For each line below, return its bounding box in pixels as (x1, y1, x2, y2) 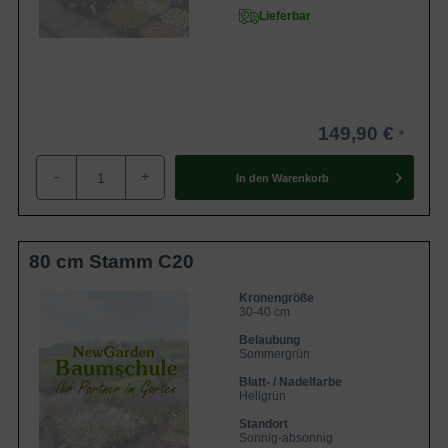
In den (235, 171, 269, 184)
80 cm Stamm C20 (29, 251, 194, 272)
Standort (239, 417, 288, 431)
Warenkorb (271, 171, 329, 184)
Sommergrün (239, 347, 310, 361)
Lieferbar (259, 9, 311, 23)
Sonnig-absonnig (239, 431, 333, 445)
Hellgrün (239, 389, 286, 403)
